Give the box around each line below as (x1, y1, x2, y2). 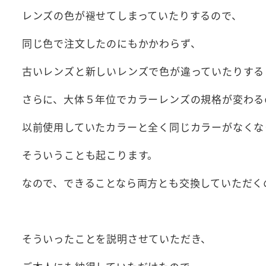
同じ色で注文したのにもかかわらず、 (21, 36, 201, 51)
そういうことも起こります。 (21, 147, 159, 163)
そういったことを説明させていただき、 (21, 231, 212, 246)
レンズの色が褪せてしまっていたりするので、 (21, 8, 242, 23)
